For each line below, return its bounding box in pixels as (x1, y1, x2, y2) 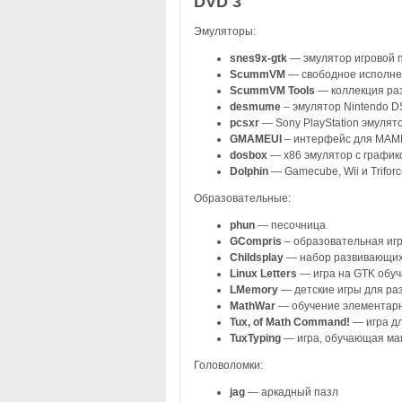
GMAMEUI (229, 132, 284, 145)
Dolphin (229, 164, 271, 178)
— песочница (257, 218, 326, 232)
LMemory (229, 283, 281, 296)
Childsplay (229, 250, 286, 264)
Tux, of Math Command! (229, 315, 350, 328)
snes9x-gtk (229, 51, 290, 65)
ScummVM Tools (229, 83, 315, 97)
